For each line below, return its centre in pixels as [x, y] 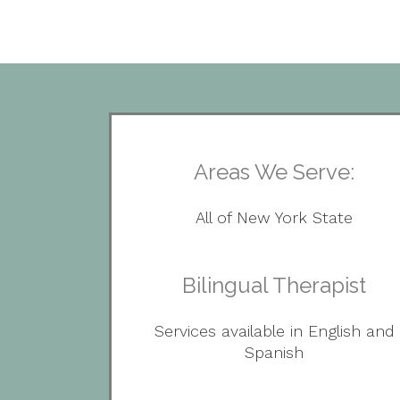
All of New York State [275, 217]
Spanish [275, 352]
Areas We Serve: [275, 172]
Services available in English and [274, 331]
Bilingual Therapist [275, 285]
